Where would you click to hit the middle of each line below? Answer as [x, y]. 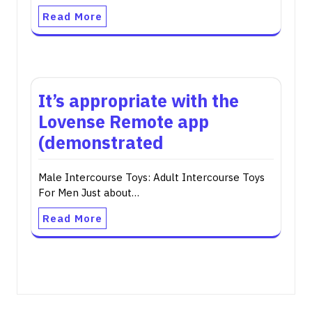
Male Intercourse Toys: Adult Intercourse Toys [151, 177]
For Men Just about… [89, 193]
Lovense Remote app [124, 122]
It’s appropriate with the [139, 101]
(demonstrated [101, 142]
